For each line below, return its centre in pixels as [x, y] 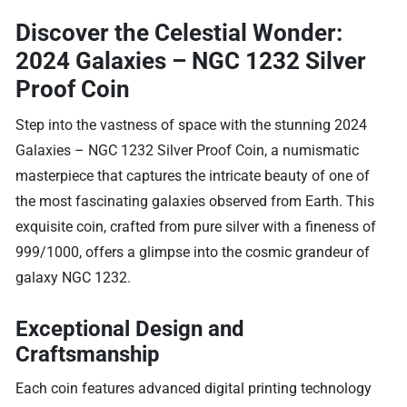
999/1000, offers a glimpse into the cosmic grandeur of [193, 252]
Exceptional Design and [130, 328]
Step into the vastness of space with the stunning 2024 [192, 124]
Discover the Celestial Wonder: [179, 32]
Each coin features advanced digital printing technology [194, 388]
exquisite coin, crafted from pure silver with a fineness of [196, 226]
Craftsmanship [88, 354]
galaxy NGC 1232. [74, 277]
